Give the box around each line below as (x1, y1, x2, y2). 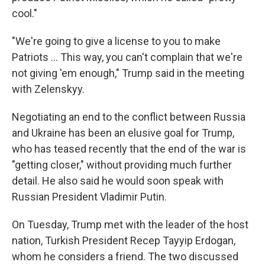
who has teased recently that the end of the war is (12, 143, 246, 155)
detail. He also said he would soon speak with (12, 174, 224, 187)
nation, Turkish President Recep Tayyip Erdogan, (12, 234, 235, 247)
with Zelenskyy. (12, 83, 85, 95)
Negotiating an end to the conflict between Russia (12, 111, 245, 123)
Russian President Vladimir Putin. (12, 190, 167, 203)
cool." (12, 7, 37, 20)
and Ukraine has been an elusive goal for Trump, (12, 127, 234, 139)
